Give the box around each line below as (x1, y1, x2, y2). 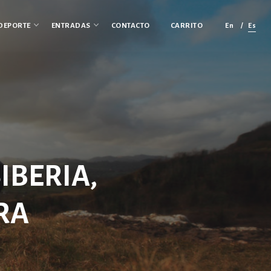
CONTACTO (111, 22, 150, 30)
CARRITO (170, 22, 203, 30)
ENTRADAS (51, 22, 91, 30)
